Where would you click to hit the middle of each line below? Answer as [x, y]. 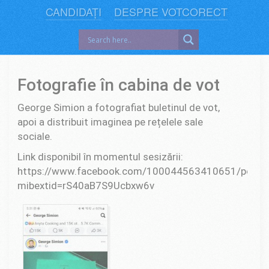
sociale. [35, 136]
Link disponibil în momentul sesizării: [100, 156]
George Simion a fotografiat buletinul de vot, [119, 107]
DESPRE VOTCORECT [171, 12]
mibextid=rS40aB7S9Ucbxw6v [86, 185]
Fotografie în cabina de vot [119, 85]
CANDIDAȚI [74, 12]
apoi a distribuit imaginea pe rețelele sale [110, 122]
